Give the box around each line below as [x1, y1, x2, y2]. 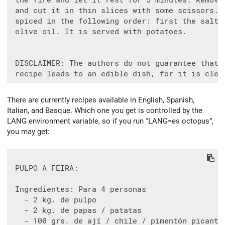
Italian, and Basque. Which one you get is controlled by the [7, 106, 202, 116]
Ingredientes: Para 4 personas [11, 184, 146, 194]
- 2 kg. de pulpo [11, 195, 96, 204]
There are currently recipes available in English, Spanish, [7, 95, 194, 105]
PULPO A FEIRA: [11, 163, 78, 173]
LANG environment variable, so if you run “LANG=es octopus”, [7, 117, 213, 126]
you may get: [7, 127, 50, 137]
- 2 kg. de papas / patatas [11, 205, 142, 215]
